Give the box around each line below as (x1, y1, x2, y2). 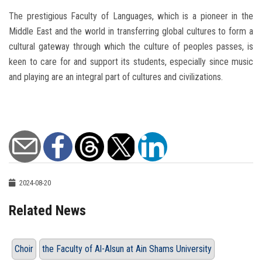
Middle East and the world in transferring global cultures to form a (9, 26, 253, 37)
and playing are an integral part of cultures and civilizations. (9, 71, 223, 83)
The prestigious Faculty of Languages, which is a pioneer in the (9, 11, 253, 22)
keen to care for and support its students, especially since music (9, 56, 253, 68)
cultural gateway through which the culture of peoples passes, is (9, 41, 253, 53)
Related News (9, 202, 86, 219)
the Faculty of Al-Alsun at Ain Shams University (42, 243, 212, 255)
